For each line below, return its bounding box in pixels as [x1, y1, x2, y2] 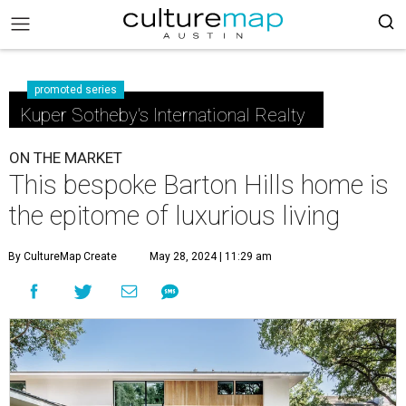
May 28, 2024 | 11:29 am [150, 250, 272, 263]
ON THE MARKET [9, 149, 122, 167]
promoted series [34, 83, 117, 96]
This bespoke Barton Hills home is [9, 169, 389, 200]
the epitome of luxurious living [9, 200, 340, 231]
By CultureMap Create [8, 250, 117, 263]
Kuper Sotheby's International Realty [20, 104, 305, 126]
